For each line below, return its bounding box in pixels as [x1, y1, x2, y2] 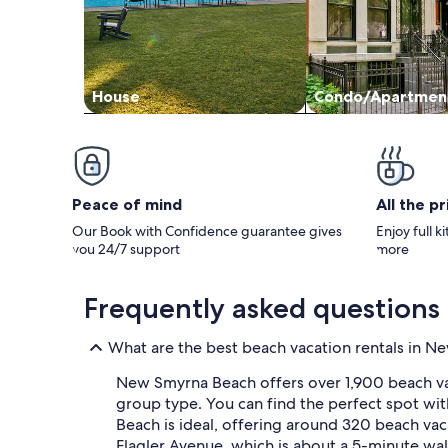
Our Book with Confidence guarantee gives [72, 221, 342, 240]
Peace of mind [72, 193, 182, 214]
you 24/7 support [72, 239, 180, 258]
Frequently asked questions [84, 290, 440, 325]
